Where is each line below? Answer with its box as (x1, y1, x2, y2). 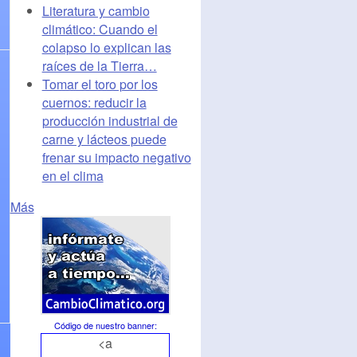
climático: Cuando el (41, 19, 158, 38)
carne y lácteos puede (41, 129, 167, 148)
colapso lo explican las (41, 37, 171, 57)
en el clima (41, 166, 104, 185)
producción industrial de (41, 111, 178, 130)
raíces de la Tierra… (41, 56, 157, 75)
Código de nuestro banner (53, 318, 155, 331)
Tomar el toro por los (41, 74, 158, 93)
